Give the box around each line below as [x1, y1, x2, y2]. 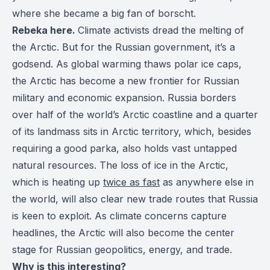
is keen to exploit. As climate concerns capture [12, 210, 227, 222]
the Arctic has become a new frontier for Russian [12, 75, 239, 87]
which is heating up [12, 176, 103, 188]
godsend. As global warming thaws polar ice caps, [12, 58, 242, 70]
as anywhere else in [160, 176, 254, 188]
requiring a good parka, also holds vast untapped [12, 142, 237, 154]
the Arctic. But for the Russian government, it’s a [12, 41, 235, 53]
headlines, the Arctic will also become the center [12, 227, 234, 239]
